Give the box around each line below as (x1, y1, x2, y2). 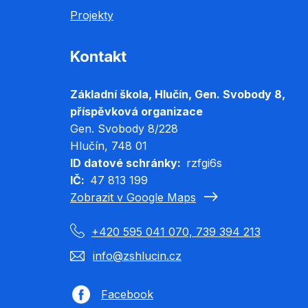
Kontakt (70, 47, 126, 65)
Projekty (70, 8, 113, 22)
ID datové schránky (70, 155, 177, 170)
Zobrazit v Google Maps (70, 190, 196, 204)
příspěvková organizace (70, 104, 203, 118)
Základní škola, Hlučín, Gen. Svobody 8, (70, 87, 285, 101)
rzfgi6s (186, 155, 222, 170)
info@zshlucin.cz (93, 248, 181, 263)
